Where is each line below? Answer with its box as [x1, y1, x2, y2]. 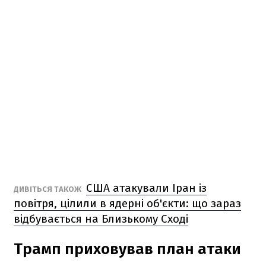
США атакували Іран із [86, 180, 207, 195]
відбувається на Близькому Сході [14, 211, 188, 226]
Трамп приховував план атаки [14, 239, 241, 258]
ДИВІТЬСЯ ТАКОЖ [14, 184, 83, 194]
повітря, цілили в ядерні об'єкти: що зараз [14, 196, 241, 210]
